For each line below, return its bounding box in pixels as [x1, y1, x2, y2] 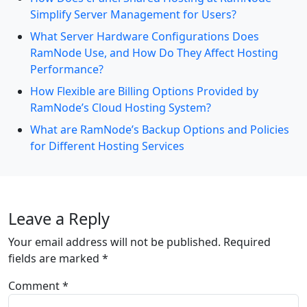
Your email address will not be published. [8, 234, 221, 249]
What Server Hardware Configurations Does [30, 29, 259, 44]
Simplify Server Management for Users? [30, 7, 236, 22]
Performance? [30, 62, 103, 77]
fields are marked [8, 251, 102, 266]
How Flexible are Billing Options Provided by [30, 84, 258, 99]
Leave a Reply [8, 208, 110, 230]
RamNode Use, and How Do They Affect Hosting [30, 45, 278, 60]
